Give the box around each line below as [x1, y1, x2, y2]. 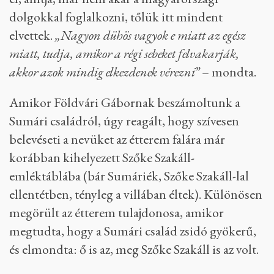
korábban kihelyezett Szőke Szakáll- [9, 149, 194, 166]
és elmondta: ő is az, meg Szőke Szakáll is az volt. [9, 240, 259, 258]
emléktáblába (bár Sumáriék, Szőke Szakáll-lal [9, 167, 249, 185]
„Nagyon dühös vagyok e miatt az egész [55, 26, 246, 44]
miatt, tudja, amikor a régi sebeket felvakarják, [9, 45, 239, 62]
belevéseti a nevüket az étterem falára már [9, 130, 225, 148]
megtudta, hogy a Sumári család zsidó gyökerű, [9, 222, 256, 240]
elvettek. [9, 26, 55, 44]
